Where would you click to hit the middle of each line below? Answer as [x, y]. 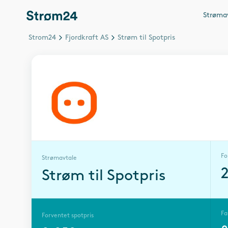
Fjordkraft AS [87, 37]
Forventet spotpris [68, 216]
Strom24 [42, 37]
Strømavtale [59, 158]
